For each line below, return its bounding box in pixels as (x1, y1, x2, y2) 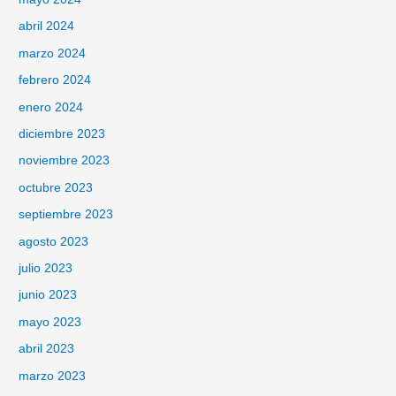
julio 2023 (19, 262, 73, 275)
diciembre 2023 (19, 126, 106, 141)
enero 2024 (19, 100, 84, 114)
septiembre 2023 (19, 208, 114, 222)
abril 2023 (19, 342, 75, 356)
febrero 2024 (19, 73, 92, 88)
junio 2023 (19, 288, 78, 302)
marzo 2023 (19, 369, 87, 383)
